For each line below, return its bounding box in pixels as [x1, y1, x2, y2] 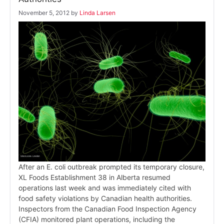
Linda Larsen [79, 9, 115, 17]
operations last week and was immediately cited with [18, 183, 191, 192]
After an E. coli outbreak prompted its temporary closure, [18, 162, 204, 171]
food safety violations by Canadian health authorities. [18, 194, 192, 203]
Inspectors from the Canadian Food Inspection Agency [18, 204, 196, 213]
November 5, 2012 [18, 9, 69, 17]
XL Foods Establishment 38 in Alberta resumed [18, 173, 170, 182]
